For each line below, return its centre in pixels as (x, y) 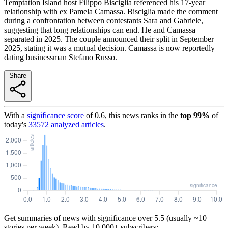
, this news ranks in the (141, 115)
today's (15, 124)
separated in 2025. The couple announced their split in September (109, 39)
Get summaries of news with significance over (78, 218)
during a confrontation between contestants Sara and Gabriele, (104, 20)
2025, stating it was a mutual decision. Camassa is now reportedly (109, 48)
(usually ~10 (186, 218)
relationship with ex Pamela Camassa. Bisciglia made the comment (111, 11)
